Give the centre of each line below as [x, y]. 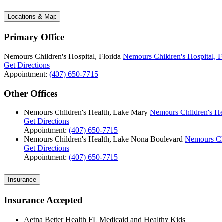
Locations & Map [32, 17]
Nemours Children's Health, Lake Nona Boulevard [103, 139]
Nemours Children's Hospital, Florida [62, 56]
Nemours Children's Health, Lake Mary [86, 112]
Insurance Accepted [43, 200]
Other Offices [31, 93]
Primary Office [34, 37]
